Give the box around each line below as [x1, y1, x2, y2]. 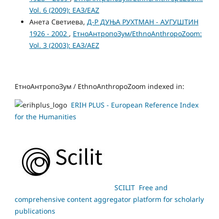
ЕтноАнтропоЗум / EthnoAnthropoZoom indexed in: [15, 82, 184, 91]
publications [15, 206, 55, 216]
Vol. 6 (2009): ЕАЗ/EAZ [29, 5, 99, 15]
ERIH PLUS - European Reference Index [71, 100, 198, 110]
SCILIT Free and [114, 183, 168, 193]
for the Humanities [15, 112, 76, 122]
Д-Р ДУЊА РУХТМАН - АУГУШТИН [87, 17, 198, 27]
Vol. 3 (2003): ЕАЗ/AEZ [29, 41, 99, 50]
